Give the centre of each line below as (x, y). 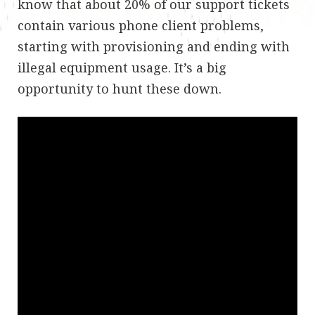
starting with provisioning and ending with (154, 46)
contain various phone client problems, (141, 25)
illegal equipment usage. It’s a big (122, 67)
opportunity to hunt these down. (120, 89)
